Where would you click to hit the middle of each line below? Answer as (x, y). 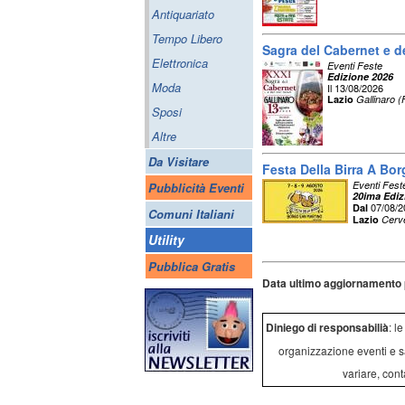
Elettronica (180, 63)
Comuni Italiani (191, 214)
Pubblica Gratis (192, 266)
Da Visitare (179, 161)
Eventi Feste (355, 66)
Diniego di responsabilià (327, 327)
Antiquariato (183, 14)
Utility (166, 240)
